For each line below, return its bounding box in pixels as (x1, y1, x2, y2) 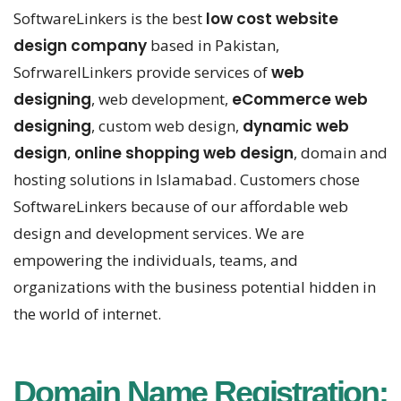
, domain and (294, 142, 388, 164)
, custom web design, (91, 115, 243, 137)
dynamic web (243, 115, 349, 138)
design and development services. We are (13, 223, 304, 244)
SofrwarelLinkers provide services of (13, 62, 271, 83)
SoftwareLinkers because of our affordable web (13, 196, 348, 218)
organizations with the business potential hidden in (13, 277, 376, 298)
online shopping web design (74, 142, 294, 165)
